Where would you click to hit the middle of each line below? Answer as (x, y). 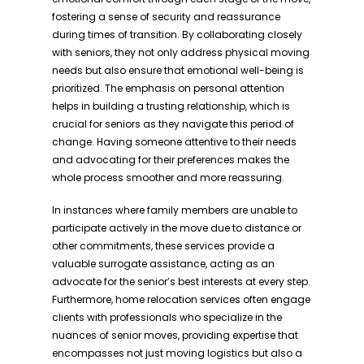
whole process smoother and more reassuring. (168, 178)
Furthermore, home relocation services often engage (181, 299)
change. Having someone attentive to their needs (174, 142)
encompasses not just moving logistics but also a (177, 353)
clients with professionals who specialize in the (167, 317)
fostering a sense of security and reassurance (166, 17)
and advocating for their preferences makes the (171, 160)
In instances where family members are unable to (175, 210)
